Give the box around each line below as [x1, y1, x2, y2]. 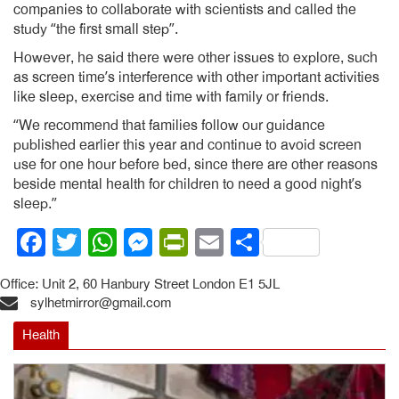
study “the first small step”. [13, 20, 178, 38]
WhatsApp [117, 224, 248, 260]
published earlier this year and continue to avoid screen [13, 136, 362, 154]
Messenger [152, 224, 295, 260]
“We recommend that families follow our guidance [13, 117, 325, 134]
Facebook [45, 224, 172, 260]
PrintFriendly [188, 224, 349, 260]
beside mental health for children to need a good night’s [13, 175, 362, 193]
